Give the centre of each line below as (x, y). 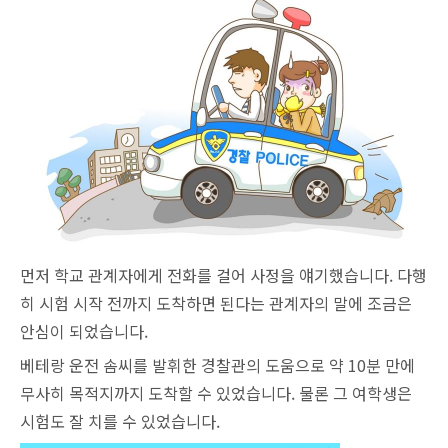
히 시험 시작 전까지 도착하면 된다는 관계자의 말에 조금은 (216, 303)
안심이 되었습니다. (86, 331)
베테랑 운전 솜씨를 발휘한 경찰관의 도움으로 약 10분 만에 (217, 365)
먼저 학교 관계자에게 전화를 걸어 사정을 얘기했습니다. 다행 (223, 275)
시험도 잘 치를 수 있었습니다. (120, 421)
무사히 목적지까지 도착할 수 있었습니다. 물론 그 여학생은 (216, 393)
